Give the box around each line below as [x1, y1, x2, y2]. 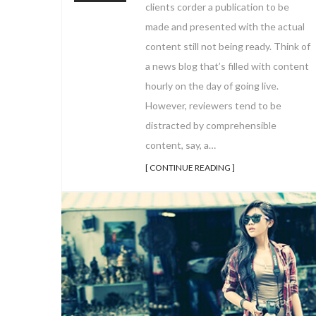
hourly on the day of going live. [145, 80, 279, 92]
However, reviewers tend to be [145, 99, 281, 112]
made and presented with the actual [145, 20, 305, 33]
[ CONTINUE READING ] [145, 162, 235, 174]
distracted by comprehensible [145, 119, 276, 132]
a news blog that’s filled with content [145, 60, 309, 73]
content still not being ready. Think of [145, 40, 310, 53]
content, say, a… [145, 139, 216, 152]
